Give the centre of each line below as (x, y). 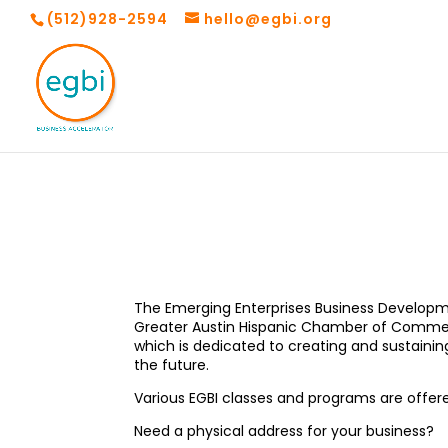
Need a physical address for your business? (284, 431)
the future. (172, 365)
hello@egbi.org (268, 18)
